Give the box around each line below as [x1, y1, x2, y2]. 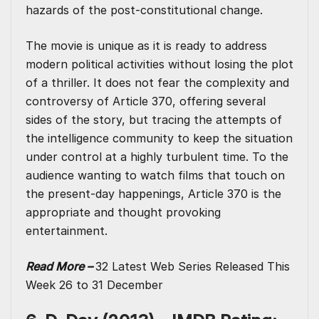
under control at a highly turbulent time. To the [26, 150, 288, 164]
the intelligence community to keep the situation [26, 131, 293, 146]
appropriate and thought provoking [26, 205, 221, 220]
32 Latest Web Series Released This [95, 259, 290, 274]
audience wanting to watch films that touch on [26, 168, 285, 183]
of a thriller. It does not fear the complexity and [26, 75, 289, 90]
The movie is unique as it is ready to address [26, 38, 267, 53]
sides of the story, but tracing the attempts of [26, 113, 282, 127]
